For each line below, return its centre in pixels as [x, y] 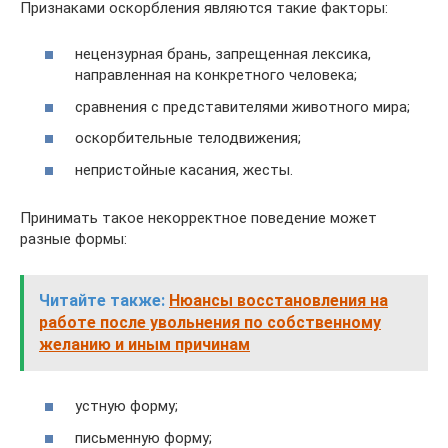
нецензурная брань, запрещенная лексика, [223, 54]
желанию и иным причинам [144, 344]
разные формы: [73, 238]
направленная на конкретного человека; [216, 75]
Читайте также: [102, 300]
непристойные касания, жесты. [184, 169]
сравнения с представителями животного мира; [242, 106]
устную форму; [126, 406]
